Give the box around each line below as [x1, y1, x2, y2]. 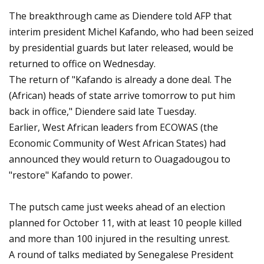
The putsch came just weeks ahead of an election [9, 200, 225, 213]
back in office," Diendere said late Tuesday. [9, 105, 196, 118]
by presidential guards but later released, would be [9, 41, 233, 54]
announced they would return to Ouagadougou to [9, 153, 230, 166]
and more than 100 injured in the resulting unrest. [9, 232, 230, 245]
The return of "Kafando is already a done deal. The [9, 73, 232, 86]
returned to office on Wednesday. [9, 57, 156, 70]
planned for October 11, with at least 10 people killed [9, 216, 242, 229]
